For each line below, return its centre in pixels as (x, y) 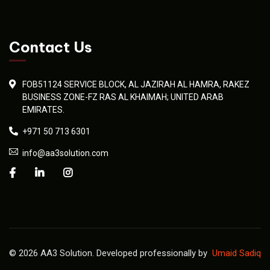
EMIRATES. (43, 109)
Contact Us (51, 47)
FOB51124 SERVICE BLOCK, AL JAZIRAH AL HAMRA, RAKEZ (136, 84)
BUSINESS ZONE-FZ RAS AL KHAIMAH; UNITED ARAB (123, 97)
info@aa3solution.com (66, 153)
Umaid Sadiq (237, 253)
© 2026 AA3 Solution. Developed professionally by (111, 253)
